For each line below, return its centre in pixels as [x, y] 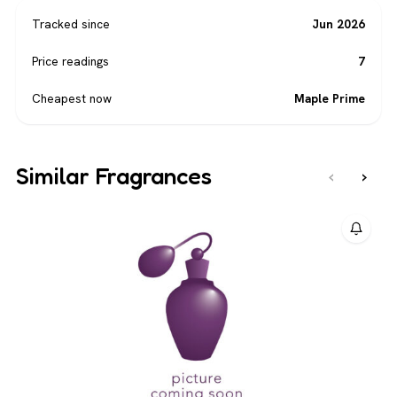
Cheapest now [72, 98]
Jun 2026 [339, 23]
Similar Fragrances [114, 176]
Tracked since [71, 23]
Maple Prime [330, 98]
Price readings [70, 61]
